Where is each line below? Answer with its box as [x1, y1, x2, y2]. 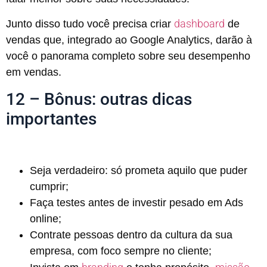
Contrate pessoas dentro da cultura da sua [30, 229, 232, 241]
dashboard [174, 17, 225, 30]
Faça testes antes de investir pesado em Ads [30, 197, 243, 209]
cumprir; [30, 181, 69, 193]
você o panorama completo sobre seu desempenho [6, 50, 250, 63]
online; [30, 213, 61, 225]
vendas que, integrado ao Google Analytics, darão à [6, 34, 252, 46]
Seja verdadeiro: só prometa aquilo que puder [30, 164, 247, 177]
